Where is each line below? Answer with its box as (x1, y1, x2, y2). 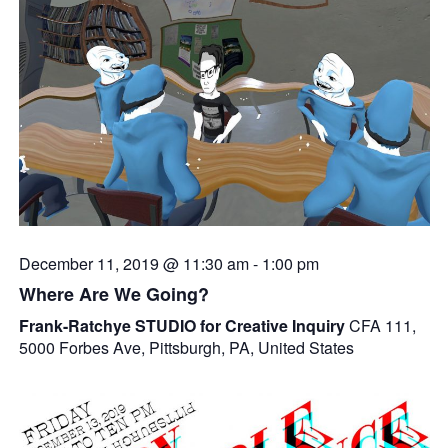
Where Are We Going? (18, 280, 209, 307)
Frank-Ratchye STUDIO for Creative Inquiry (18, 313, 349, 337)
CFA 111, (348, 313, 416, 337)
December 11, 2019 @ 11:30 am (18, 251, 249, 275)
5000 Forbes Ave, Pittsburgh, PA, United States (18, 335, 354, 359)
